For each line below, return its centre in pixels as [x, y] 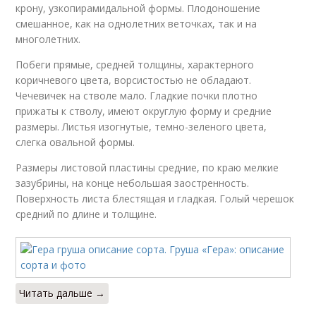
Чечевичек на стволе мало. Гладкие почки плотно [137, 96]
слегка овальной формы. [75, 142]
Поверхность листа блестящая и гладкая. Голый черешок [155, 199]
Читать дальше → [62, 293]
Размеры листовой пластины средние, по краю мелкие [147, 168]
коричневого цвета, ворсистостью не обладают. [134, 80]
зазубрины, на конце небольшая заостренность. [133, 183]
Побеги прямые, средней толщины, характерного [135, 65]
